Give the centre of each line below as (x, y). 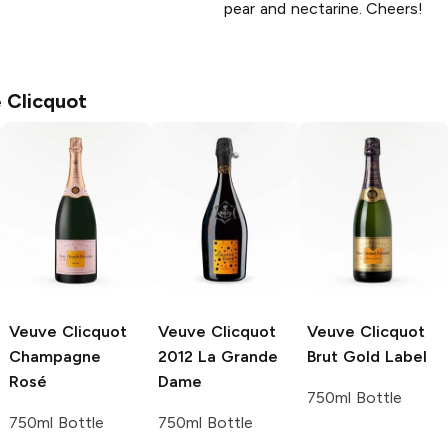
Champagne (55, 357)
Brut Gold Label (367, 357)
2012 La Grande (218, 357)
